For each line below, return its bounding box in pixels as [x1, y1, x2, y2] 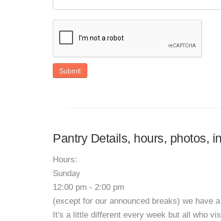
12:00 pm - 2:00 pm [53, 183, 124, 192]
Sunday [53, 169, 80, 178]
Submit [59, 66, 81, 75]
